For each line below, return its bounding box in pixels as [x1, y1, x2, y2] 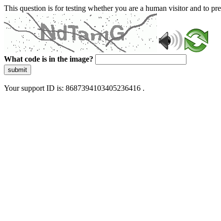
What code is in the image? [4, 55, 93, 63]
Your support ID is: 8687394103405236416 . [4, 84, 145, 92]
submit [8, 66, 27, 74]
